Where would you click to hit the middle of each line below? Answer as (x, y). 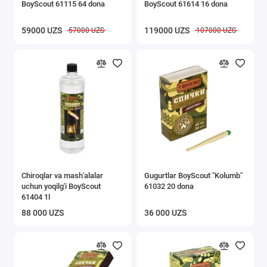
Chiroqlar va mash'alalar (62, 175)
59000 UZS (42, 30)
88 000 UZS (43, 213)
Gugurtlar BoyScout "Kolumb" (193, 175)
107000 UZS (216, 31)
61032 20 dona (169, 186)
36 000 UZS (165, 213)
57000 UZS (86, 31)
